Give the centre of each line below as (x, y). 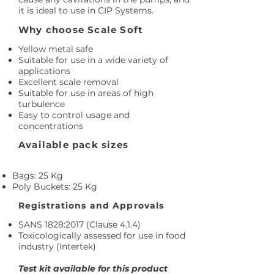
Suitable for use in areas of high (86, 93)
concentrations (51, 126)
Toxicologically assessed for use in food (102, 235)
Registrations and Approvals (91, 206)
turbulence (42, 104)
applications (44, 71)
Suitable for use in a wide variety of (93, 60)
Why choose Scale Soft (81, 30)
